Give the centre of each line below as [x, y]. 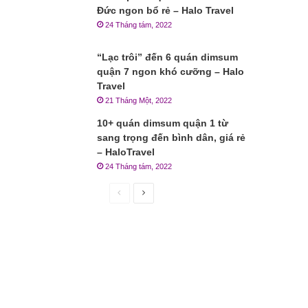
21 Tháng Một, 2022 [139, 100]
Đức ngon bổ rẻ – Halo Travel [166, 10]
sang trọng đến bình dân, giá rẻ [172, 137]
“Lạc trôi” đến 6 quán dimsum [168, 57]
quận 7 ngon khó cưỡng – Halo [171, 71]
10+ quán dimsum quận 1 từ [163, 123]
